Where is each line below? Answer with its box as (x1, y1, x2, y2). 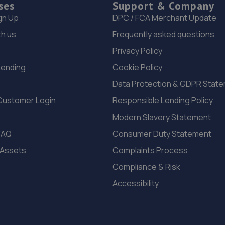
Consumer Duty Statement (113, 128, 211, 140)
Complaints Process (113, 145, 188, 156)
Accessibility (113, 178, 159, 189)
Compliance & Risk (113, 161, 180, 173)
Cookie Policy (113, 62, 162, 73)
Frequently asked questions (113, 29, 214, 40)
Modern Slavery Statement (113, 111, 211, 123)
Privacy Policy (113, 45, 162, 57)
